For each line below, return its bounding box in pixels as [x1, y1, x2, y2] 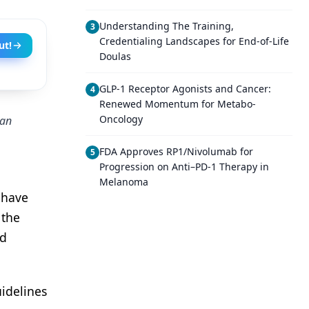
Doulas [99, 50, 131, 63]
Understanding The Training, [99, 19, 234, 32]
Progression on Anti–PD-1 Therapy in [99, 160, 269, 173]
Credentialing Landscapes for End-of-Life [99, 34, 289, 48]
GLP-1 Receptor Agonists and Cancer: [99, 82, 271, 95]
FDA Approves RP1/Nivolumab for [99, 145, 253, 158]
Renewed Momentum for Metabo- [99, 97, 256, 110]
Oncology [99, 112, 143, 126]
